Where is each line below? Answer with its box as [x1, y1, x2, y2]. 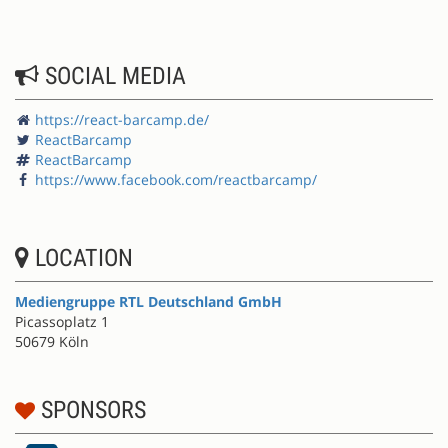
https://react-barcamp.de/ [35, 109, 209, 129]
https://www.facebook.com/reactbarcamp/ [35, 169, 317, 189]
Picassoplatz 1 [15, 311, 109, 331]
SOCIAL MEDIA [39, 61, 186, 90]
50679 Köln [15, 331, 89, 351]
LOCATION [29, 243, 133, 272]
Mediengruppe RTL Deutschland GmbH [15, 291, 282, 311]
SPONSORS [35, 395, 146, 424]
